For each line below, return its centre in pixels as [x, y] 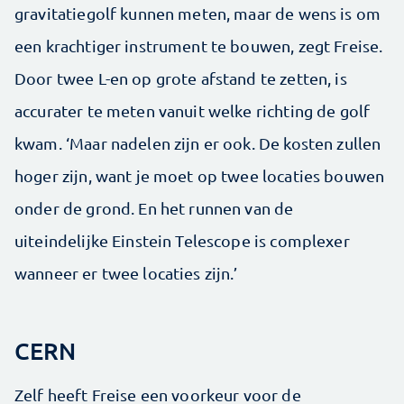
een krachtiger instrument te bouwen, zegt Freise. [199, 45]
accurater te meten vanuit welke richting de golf [193, 110]
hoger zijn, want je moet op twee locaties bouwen [200, 175]
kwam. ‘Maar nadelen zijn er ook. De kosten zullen [198, 142]
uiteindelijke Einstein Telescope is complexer [182, 240]
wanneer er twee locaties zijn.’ [126, 272]
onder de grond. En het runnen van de [154, 207]
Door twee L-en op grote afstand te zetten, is [181, 78]
